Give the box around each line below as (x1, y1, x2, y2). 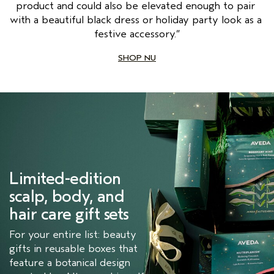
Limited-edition (9, 169, 121, 189)
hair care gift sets (9, 204, 129, 224)
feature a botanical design (9, 256, 130, 270)
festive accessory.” (94, 28, 180, 40)
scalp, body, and (9, 187, 124, 207)
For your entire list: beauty (9, 228, 136, 242)
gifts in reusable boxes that (9, 242, 138, 256)
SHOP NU (118, 53, 156, 63)
